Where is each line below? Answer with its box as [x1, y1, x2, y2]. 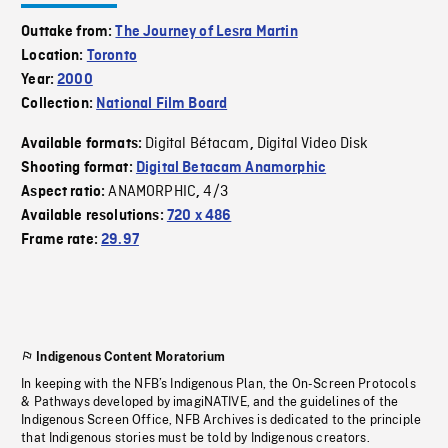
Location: [21, 48, 87, 65]
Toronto [86, 48, 137, 65]
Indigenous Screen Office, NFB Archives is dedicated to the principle [21, 413, 422, 428]
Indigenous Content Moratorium [36, 350, 225, 365]
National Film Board [96, 96, 228, 113]
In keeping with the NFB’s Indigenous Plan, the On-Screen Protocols [21, 377, 416, 392]
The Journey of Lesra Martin [115, 24, 298, 41]
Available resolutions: [21, 208, 167, 225]
